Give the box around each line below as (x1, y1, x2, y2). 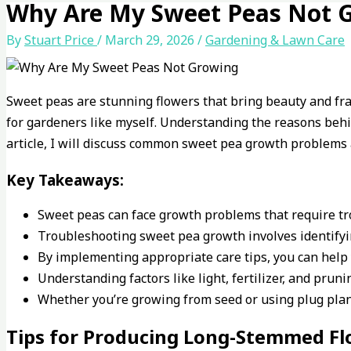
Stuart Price (24, 31, 97, 49)
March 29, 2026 (105, 31, 197, 49)
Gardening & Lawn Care (205, 31, 345, 49)
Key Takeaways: (6, 169, 124, 190)
